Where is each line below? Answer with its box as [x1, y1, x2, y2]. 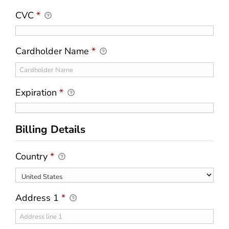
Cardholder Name [15, 44, 91, 57]
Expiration [15, 86, 59, 99]
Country [15, 150, 50, 163]
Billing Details [15, 122, 85, 136]
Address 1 [15, 192, 61, 204]
